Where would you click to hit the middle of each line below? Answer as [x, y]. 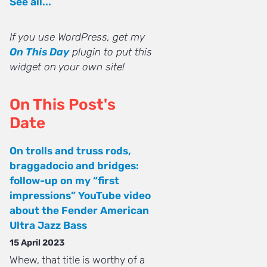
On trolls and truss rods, [70, 151]
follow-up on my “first [64, 181]
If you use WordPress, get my [77, 37]
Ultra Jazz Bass [48, 226]
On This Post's [63, 104]
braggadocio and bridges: [74, 166]
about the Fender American [79, 211]
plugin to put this [111, 52]
